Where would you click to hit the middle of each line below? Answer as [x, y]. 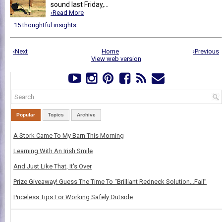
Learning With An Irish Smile [53, 151]
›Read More [67, 13]
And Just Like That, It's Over [53, 166]
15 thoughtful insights [45, 25]
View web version [116, 58]
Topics [56, 114]
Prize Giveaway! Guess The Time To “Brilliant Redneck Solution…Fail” [110, 181]
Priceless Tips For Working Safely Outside [73, 197]
